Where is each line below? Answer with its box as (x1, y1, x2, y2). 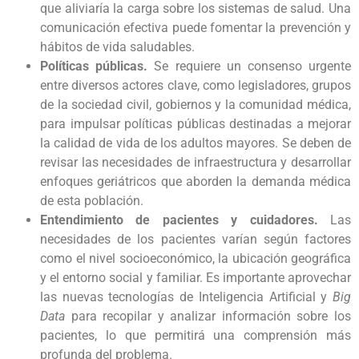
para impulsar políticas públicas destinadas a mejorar (40, 116, 351, 132)
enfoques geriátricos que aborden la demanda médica (40, 174, 351, 190)
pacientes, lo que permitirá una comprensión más (40, 328, 351, 344)
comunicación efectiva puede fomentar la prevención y (40, 20, 351, 36)
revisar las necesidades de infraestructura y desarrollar (40, 155, 351, 171)
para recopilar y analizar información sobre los (65, 309, 351, 325)
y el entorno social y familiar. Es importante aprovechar (40, 270, 351, 286)
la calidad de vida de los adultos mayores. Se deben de (40, 135, 351, 151)
